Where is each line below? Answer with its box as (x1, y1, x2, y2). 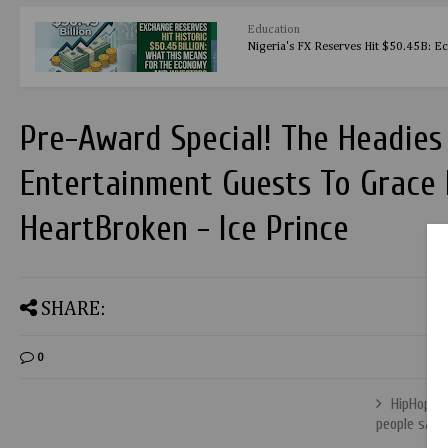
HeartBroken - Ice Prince (20, 209, 349, 249)
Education (247, 24, 301, 36)
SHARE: (41, 299, 106, 319)
